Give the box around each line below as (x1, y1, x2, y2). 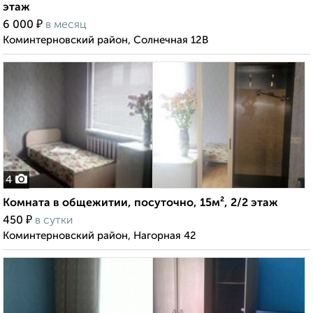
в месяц (45, 20, 87, 31)
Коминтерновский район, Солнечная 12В (3, 35, 208, 46)
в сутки (35, 215, 73, 227)
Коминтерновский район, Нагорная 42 (3, 231, 196, 242)
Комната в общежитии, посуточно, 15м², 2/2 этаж (3, 198, 278, 210)
